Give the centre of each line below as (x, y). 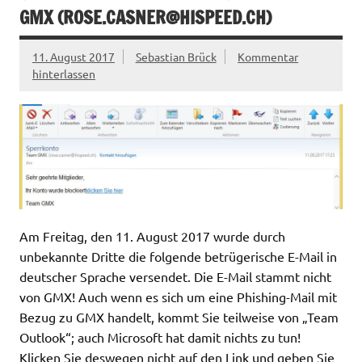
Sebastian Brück (176, 56)
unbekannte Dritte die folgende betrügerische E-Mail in (178, 257)
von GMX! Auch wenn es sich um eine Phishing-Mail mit (178, 297)
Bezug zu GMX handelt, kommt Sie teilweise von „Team (179, 317)
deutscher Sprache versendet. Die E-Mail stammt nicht (175, 277)
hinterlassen (64, 73)
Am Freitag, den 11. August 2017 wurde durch (152, 236)
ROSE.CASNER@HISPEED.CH (164, 17)
